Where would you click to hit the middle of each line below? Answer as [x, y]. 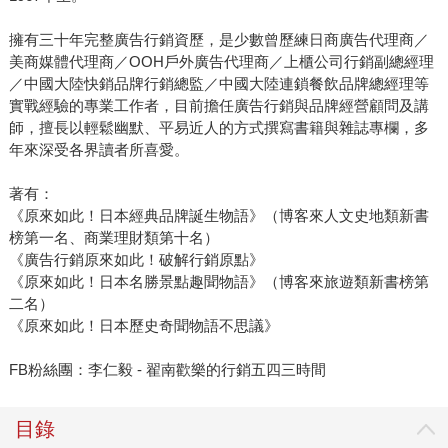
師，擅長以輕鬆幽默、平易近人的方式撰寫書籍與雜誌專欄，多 [218, 128]
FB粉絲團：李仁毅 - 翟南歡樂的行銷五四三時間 [167, 370]
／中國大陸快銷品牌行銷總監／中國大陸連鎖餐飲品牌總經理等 [218, 84]
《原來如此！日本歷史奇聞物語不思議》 [143, 326]
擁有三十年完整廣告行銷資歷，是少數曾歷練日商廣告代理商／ [218, 40]
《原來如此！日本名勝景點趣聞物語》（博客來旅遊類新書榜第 [218, 282]
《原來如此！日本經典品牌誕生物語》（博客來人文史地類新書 [218, 216]
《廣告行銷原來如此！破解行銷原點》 [136, 260]
